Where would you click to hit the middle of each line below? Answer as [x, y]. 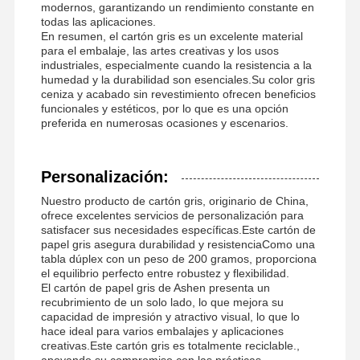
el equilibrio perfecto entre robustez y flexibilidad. [165, 273]
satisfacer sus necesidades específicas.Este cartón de [178, 229]
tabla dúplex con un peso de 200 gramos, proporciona [178, 258]
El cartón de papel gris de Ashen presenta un [155, 287]
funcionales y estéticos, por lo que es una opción [164, 108]
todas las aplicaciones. [98, 21]
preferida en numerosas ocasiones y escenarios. [164, 123]
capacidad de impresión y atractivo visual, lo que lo [170, 316]
